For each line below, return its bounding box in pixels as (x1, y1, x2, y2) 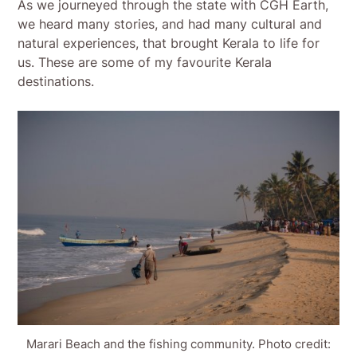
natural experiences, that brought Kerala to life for (18, 34, 320, 51)
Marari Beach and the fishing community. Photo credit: (26, 335, 331, 351)
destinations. (18, 73, 95, 89)
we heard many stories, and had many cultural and (18, 15, 323, 32)
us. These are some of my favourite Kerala (18, 53, 273, 70)
